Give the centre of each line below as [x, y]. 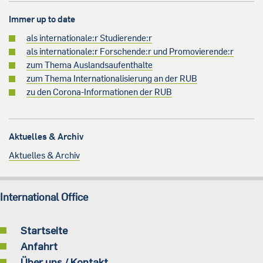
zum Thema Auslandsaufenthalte [90, 65]
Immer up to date [42, 19]
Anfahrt [39, 246]
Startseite [44, 230]
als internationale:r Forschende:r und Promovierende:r [130, 52]
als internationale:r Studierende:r [89, 38]
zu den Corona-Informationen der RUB [99, 92]
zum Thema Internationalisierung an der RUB [112, 79]
